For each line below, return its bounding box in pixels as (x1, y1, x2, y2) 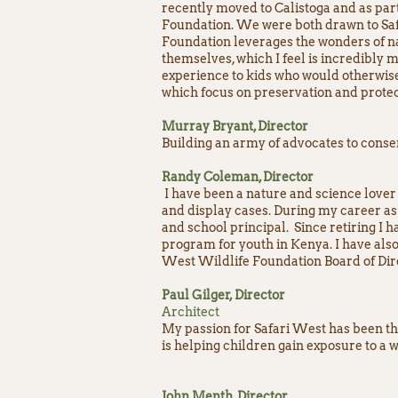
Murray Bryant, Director (162, 119, 308, 133)
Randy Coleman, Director (162, 170, 314, 184)
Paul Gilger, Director (162, 288, 285, 302)
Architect (162, 305, 219, 319)
